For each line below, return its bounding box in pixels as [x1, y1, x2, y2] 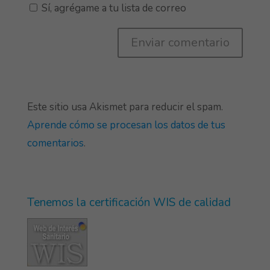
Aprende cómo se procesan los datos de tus [27, 118, 225, 133]
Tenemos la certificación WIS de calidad [27, 195, 231, 211]
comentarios [27, 136, 84, 151]
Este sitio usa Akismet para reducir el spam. [27, 100, 223, 115]
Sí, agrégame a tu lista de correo [39, 1, 186, 16]
